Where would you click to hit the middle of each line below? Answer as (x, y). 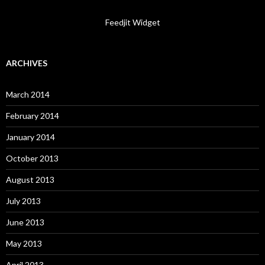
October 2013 (32, 159)
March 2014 (28, 95)
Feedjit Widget (132, 22)
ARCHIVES (27, 63)
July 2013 (23, 201)
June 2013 (25, 222)
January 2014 (30, 137)
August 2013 (30, 180)
